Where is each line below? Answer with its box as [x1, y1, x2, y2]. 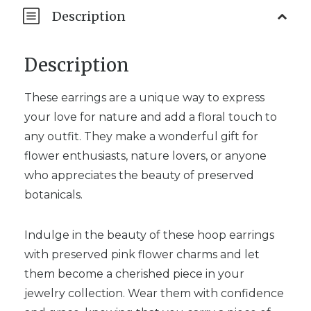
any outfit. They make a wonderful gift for [24, 129, 258, 143]
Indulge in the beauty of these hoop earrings [24, 228, 274, 242]
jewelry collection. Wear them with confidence [24, 286, 284, 300]
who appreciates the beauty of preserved [24, 168, 254, 182]
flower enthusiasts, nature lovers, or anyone [24, 149, 267, 162]
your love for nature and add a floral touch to [24, 110, 277, 124]
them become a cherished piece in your [24, 267, 244, 280]
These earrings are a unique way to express [24, 90, 264, 104]
